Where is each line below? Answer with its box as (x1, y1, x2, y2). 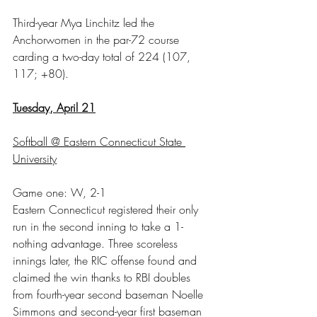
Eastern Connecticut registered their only (13, 201, 202, 217)
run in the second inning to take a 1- (13, 218, 183, 234)
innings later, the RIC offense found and (13, 252, 200, 268)
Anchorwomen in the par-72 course (13, 31, 183, 47)
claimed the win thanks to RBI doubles (13, 269, 194, 285)
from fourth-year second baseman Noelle (13, 286, 207, 302)
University (13, 150, 57, 166)
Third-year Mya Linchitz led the (13, 14, 158, 30)
